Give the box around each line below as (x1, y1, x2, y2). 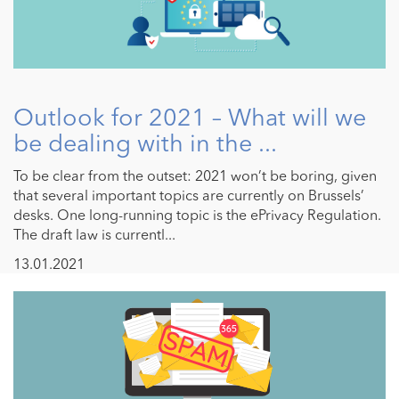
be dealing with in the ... (13, 128, 277, 159)
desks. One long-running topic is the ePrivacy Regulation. (13, 206, 381, 224)
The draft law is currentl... (13, 225, 175, 244)
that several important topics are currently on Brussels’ (13, 186, 364, 205)
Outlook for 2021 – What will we (13, 102, 366, 133)
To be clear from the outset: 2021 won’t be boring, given (13, 167, 377, 185)
